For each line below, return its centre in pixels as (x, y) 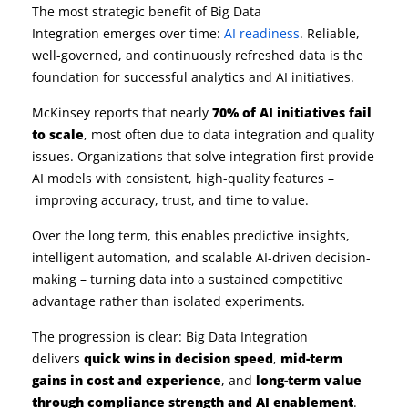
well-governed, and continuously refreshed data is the (198, 56)
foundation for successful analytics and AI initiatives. (193, 77)
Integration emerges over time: (128, 34)
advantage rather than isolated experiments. (168, 301)
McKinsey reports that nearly (122, 113)
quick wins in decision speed (178, 359)
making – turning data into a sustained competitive (188, 280)
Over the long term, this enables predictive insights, (191, 236)
